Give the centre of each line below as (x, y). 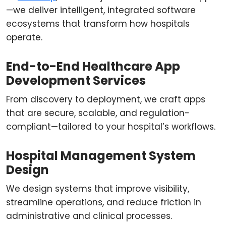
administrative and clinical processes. (89, 216)
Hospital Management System (101, 156)
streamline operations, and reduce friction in (104, 202)
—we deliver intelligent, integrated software (101, 10)
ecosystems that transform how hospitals (98, 24)
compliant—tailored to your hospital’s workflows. (111, 127)
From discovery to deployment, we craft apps (106, 99)
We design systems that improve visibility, (98, 189)
